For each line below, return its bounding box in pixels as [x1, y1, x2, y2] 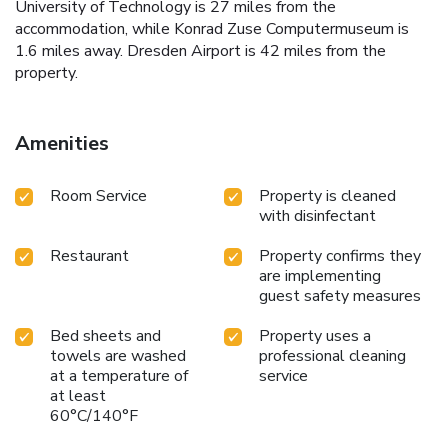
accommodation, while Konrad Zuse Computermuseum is [15, 17, 409, 40]
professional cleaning [259, 344, 406, 367]
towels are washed [50, 344, 186, 367]
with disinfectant [259, 204, 376, 227]
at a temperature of [50, 364, 188, 387]
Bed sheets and [50, 324, 161, 347]
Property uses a [259, 324, 371, 347]
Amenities [15, 129, 109, 157]
